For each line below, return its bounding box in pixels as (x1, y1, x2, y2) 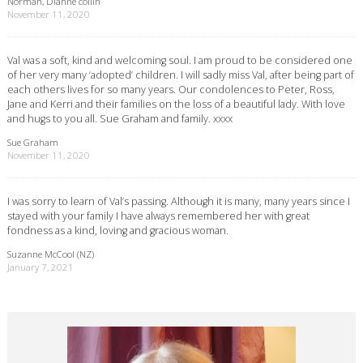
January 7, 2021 (6, 260, 74, 273)
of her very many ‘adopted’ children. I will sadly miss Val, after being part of (6, 67, 354, 83)
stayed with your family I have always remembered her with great (6, 207, 310, 223)
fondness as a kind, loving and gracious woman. (6, 222, 228, 237)
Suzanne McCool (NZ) (6, 247, 94, 260)
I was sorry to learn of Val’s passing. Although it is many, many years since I (6, 193, 350, 208)
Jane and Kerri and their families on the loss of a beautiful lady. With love (6, 96, 345, 112)
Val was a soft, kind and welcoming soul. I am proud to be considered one (6, 53, 352, 68)
